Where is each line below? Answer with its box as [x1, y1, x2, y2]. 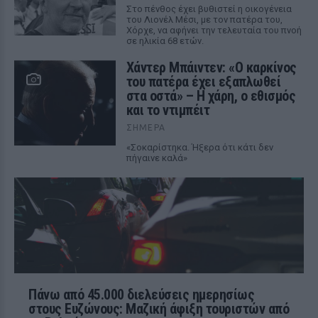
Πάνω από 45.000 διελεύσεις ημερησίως [28, 286, 254, 303]
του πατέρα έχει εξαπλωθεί [126, 73, 281, 90]
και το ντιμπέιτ [126, 102, 210, 119]
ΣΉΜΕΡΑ [126, 123, 165, 132]
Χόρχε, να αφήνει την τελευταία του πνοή [126, 25, 302, 35]
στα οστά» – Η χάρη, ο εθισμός [126, 87, 296, 104]
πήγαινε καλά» [126, 153, 187, 163]
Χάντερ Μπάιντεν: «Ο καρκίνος [126, 59, 297, 76]
